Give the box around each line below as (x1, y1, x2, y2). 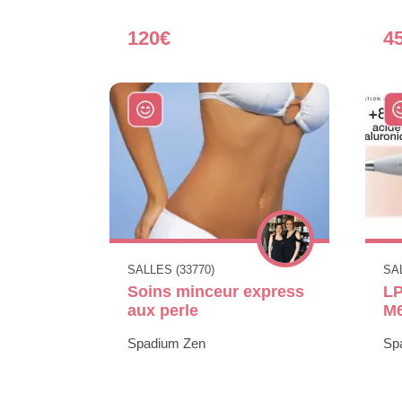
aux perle (127, 301, 198, 319)
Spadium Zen (127, 335, 205, 351)
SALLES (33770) (127, 262, 214, 276)
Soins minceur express (127, 282, 304, 301)
